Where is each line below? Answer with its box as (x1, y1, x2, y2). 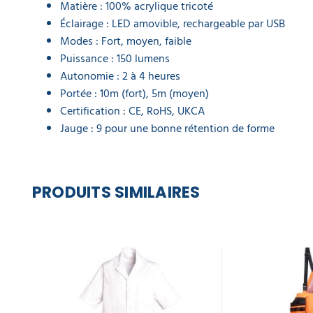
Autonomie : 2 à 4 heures (60, 67, 180, 85)
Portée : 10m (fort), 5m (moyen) (60, 85, 209, 103)
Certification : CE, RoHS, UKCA (60, 102, 205, 120)
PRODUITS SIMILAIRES (32, 181, 201, 203)
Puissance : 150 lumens (60, 50, 170, 68)
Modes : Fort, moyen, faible (60, 32, 191, 50)
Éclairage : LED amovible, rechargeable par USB (60, 15, 285, 33)
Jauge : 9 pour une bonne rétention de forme (60, 119, 275, 138)
